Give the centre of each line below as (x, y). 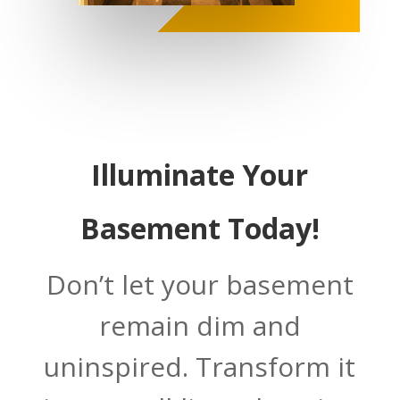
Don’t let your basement (200, 284)
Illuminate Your (200, 174)
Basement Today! (200, 228)
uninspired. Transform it (200, 366)
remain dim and (200, 325)
